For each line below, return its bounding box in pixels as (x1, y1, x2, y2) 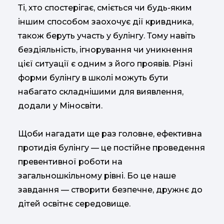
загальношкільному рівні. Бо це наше (18, 170, 176, 180)
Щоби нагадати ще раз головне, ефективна (18, 128, 202, 138)
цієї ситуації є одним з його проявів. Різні (18, 58, 192, 68)
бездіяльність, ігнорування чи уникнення (18, 44, 192, 54)
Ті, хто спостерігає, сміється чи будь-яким (18, 2, 192, 12)
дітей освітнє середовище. (18, 198, 132, 208)
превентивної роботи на (18, 156, 122, 166)
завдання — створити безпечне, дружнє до (18, 184, 202, 194)
